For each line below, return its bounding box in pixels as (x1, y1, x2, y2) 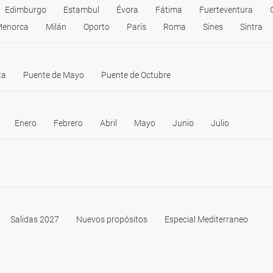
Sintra (240, 22, 263, 32)
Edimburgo (5, 5, 46, 15)
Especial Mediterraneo (165, 214, 248, 224)
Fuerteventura (199, 5, 253, 15)
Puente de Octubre (101, 70, 171, 80)
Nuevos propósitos (76, 214, 147, 224)
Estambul (63, 5, 99, 15)
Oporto (83, 22, 110, 32)
